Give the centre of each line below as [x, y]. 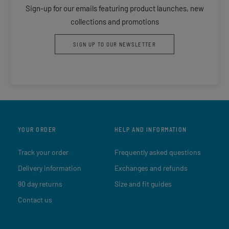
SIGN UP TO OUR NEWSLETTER [114, 44]
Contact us [35, 199]
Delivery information [50, 168]
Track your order [43, 152]
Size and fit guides [143, 184]
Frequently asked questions [158, 152]
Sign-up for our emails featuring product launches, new [114, 8]
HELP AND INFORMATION [151, 129]
